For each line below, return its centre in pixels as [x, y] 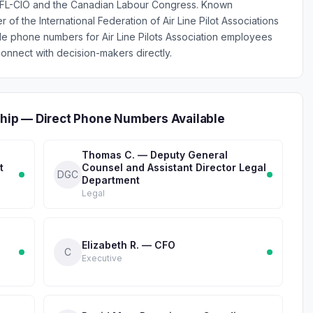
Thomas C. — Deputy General [155, 155]
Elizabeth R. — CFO [129, 245]
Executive [102, 258]
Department [111, 180]
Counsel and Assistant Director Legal [174, 167]
